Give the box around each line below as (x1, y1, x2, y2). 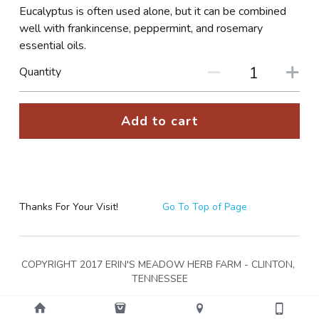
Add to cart (120, 112, 198, 130)
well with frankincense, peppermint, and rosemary (19, 21, 263, 36)
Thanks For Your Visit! (19, 199, 118, 214)
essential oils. (19, 38, 86, 53)
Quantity (19, 64, 61, 80)
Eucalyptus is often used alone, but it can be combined (19, 4, 286, 19)
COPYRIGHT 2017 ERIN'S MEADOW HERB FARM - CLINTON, (21, 257, 295, 271)
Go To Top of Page (162, 199, 248, 214)
